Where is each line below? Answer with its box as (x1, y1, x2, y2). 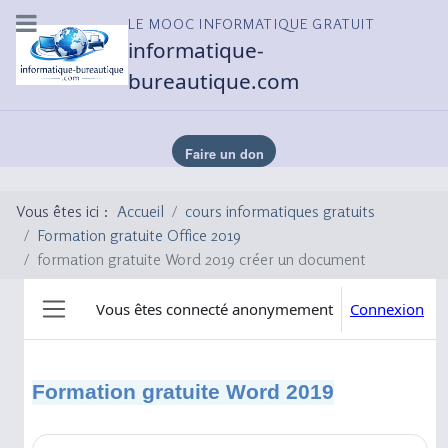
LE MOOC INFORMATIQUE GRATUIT (128, 14, 376, 32)
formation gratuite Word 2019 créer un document (37, 249, 366, 270)
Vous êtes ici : (16, 201, 117, 222)
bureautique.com (128, 67, 300, 96)
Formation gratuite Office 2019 (37, 225, 241, 246)
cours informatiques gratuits (185, 201, 375, 222)
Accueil (117, 201, 164, 222)
